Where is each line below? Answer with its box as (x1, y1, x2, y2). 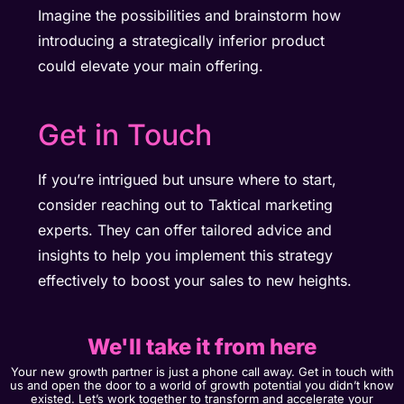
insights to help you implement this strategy (38, 246, 334, 265)
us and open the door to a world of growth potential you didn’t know (10, 377, 394, 392)
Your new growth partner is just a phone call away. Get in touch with (10, 363, 394, 379)
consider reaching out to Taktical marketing (38, 196, 334, 215)
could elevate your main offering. (38, 56, 264, 75)
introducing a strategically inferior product (38, 31, 326, 50)
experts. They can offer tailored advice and (38, 221, 333, 240)
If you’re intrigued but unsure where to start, (38, 170, 337, 189)
